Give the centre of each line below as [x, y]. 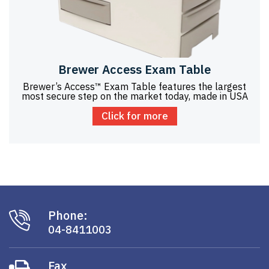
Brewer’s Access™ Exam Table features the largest [134, 86]
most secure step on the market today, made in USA [134, 96]
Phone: [68, 215]
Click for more [134, 116]
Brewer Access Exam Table [134, 69]
